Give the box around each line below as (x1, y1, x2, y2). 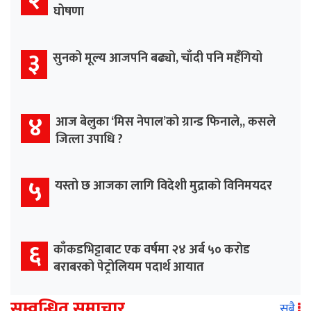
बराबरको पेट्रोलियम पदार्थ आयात (53, 257, 204, 278)
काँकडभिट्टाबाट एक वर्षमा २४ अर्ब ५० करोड (53, 239, 250, 261)
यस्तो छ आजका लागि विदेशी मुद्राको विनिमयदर (55, 176, 272, 197)
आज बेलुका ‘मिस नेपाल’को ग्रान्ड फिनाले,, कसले (56, 112, 276, 133)
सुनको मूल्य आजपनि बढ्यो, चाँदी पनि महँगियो (53, 48, 262, 69)
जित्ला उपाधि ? (56, 129, 123, 151)
